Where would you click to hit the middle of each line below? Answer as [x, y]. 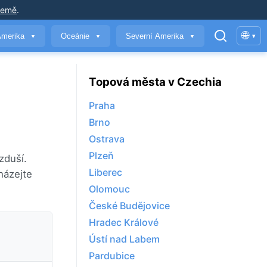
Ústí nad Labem [124, 239]
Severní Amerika [156, 36]
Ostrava [107, 139]
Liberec [105, 173]
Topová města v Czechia [155, 82]
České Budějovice [129, 206]
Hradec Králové [124, 223]
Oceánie [76, 36]
